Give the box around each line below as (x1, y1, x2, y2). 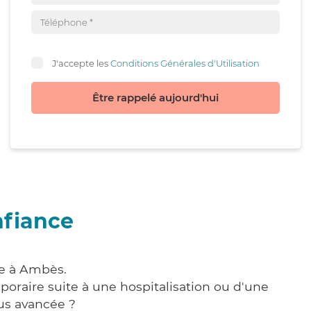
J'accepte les (52, 57, 110, 69)
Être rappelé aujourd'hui (92, 91, 219, 104)
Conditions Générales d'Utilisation (110, 57, 260, 69)
